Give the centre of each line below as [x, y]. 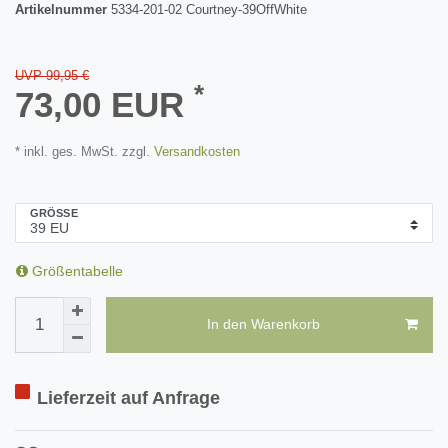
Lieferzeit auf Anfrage [129, 397]
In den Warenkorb [263, 324]
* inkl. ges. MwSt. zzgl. [82, 151]
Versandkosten [195, 151]
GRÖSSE [50, 213]
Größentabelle [75, 271]
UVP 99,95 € [52, 75]
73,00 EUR [104, 104]
